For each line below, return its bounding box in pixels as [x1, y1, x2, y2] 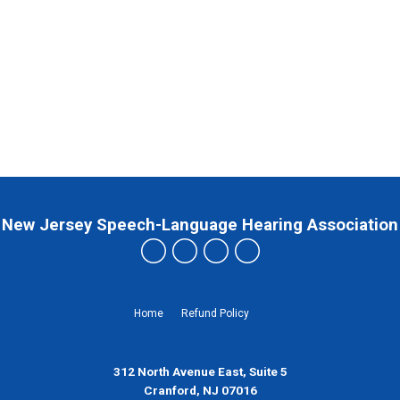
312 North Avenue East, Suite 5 [112, 364, 287, 379]
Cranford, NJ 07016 [143, 383, 257, 397]
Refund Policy [180, 307, 249, 320]
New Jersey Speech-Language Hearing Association [2, 215, 398, 235]
